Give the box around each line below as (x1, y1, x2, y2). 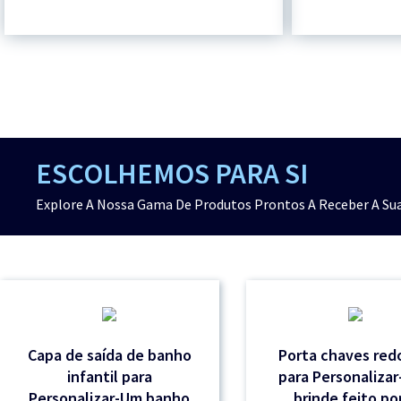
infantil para (66, 366, 152, 388)
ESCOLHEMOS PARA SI (36, 156, 308, 192)
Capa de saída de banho (27, 345, 192, 366)
